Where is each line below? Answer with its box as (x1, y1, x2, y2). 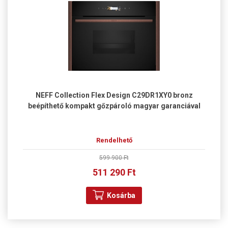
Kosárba (107, 191, 135, 199)
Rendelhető (96, 136, 132, 144)
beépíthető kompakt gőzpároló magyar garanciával (27, 101, 201, 110)
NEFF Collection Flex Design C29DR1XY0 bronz (35, 91, 193, 99)
